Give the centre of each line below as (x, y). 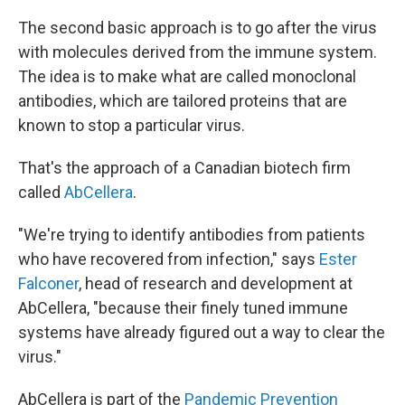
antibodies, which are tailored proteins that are (183, 101)
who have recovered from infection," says (169, 259)
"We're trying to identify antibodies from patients (192, 235)
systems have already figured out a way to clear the (202, 332)
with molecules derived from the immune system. (198, 52)
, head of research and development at (216, 283)
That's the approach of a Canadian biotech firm (184, 168)
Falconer (48, 283)
